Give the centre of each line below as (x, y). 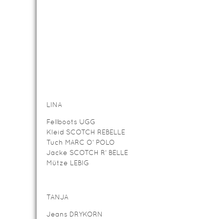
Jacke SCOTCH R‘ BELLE (87, 153)
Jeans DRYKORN (75, 214)
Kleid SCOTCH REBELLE (86, 132)
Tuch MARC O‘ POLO (81, 142)
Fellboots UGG (71, 122)
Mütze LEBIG (68, 163)
